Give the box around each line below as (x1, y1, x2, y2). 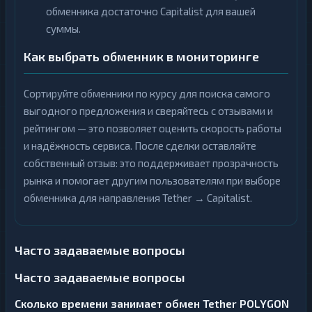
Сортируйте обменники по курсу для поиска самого (24, 87, 270, 100)
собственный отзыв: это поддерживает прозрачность (24, 157, 279, 169)
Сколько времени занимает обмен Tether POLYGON (15, 297, 289, 310)
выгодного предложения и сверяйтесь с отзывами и (24, 104, 273, 117)
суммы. (46, 22, 81, 35)
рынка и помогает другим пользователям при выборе (24, 174, 281, 187)
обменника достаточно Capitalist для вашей (46, 5, 256, 17)
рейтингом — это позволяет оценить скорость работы (24, 122, 281, 134)
